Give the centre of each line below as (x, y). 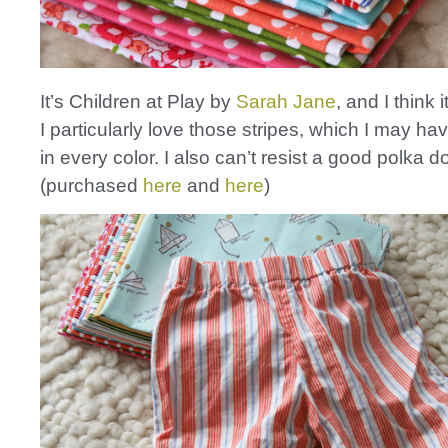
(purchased (91, 185)
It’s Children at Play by (138, 101)
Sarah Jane (286, 101)
